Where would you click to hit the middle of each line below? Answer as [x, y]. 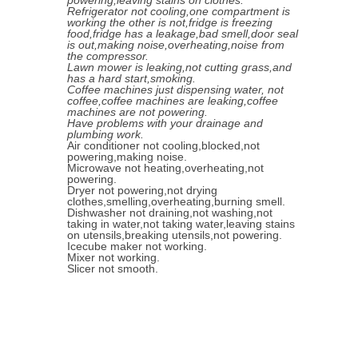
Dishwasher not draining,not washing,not [170, 213]
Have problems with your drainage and [165, 123]
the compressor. [108, 56]
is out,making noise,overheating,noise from [176, 45]
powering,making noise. [127, 157]
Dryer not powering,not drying [142, 190]
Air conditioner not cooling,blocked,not [163, 145]
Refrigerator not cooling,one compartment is [179, 11]
